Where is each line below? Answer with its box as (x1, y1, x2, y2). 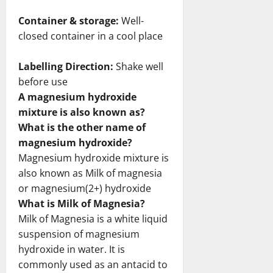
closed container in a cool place (18, 29, 163, 43)
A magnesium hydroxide (18, 90, 136, 104)
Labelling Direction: (18, 59, 116, 73)
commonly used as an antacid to (18, 257, 168, 271)
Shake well (116, 59, 163, 73)
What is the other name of (18, 120, 146, 134)
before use (18, 74, 68, 88)
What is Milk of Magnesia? (18, 196, 145, 210)
